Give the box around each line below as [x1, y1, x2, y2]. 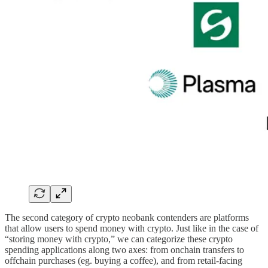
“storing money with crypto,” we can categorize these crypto [5, 233, 233, 244]
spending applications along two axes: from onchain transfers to [5, 244, 244, 255]
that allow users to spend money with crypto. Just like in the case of [5, 223, 258, 233]
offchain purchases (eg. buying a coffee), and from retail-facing [5, 255, 242, 266]
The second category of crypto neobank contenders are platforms [5, 212, 249, 223]
